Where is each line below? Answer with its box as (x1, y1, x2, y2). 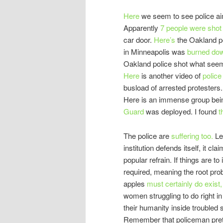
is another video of (139, 70, 203, 81)
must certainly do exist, (147, 178, 222, 189)
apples (123, 178, 147, 189)
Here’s (154, 34, 177, 45)
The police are (123, 130, 169, 141)
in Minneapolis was (123, 46, 187, 57)
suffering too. (169, 130, 213, 141)
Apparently (123, 22, 160, 33)
